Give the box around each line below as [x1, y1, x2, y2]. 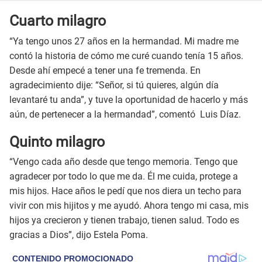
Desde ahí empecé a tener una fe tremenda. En [9, 64, 201, 76]
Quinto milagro [9, 133, 105, 150]
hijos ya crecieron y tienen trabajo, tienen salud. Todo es [9, 215, 239, 226]
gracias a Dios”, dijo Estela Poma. [9, 229, 148, 241]
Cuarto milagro [9, 12, 106, 30]
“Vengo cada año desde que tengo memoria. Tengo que [9, 156, 237, 168]
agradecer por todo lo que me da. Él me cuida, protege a [9, 171, 238, 182]
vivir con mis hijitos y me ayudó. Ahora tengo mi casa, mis [9, 200, 249, 212]
